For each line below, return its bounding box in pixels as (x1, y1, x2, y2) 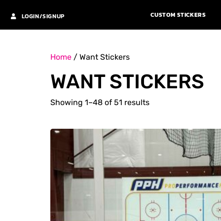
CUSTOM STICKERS (150, 10, 206, 20)
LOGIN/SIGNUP (21, 12, 65, 21)
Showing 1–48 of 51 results (50, 98, 149, 107)
